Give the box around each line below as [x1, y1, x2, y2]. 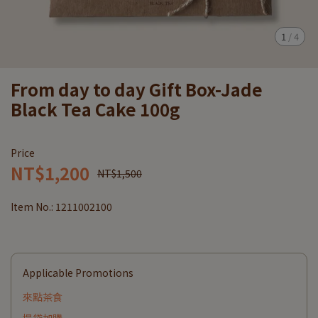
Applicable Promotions [23, 265, 133, 280]
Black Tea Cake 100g [11, 97, 180, 121]
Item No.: [11, 199, 55, 214]
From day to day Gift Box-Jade [11, 77, 263, 102]
